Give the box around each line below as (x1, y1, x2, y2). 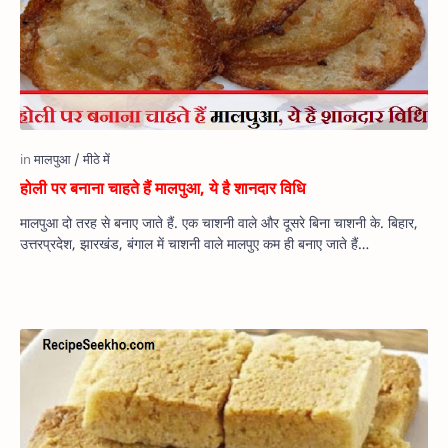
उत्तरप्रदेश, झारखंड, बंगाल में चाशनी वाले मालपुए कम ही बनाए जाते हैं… (20, 233, 369, 253)
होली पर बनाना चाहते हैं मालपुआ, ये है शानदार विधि (20, 176, 305, 199)
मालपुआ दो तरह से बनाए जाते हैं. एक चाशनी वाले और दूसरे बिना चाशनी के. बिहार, (20, 212, 418, 232)
